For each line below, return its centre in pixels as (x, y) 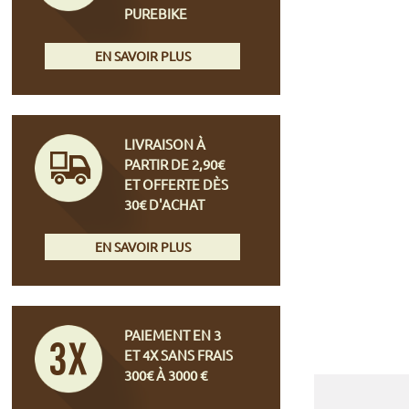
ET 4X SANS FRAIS (179, 354)
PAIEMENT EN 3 (173, 334)
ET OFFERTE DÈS (177, 184)
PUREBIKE (156, 13)
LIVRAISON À (165, 143)
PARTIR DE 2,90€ (175, 163)
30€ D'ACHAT (165, 204)
